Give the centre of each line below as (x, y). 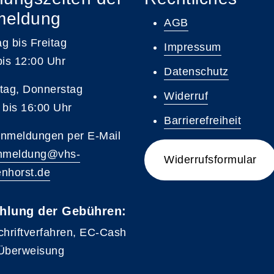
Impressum (193, 47)
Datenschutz (196, 72)
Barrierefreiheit (202, 120)
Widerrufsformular (210, 160)
